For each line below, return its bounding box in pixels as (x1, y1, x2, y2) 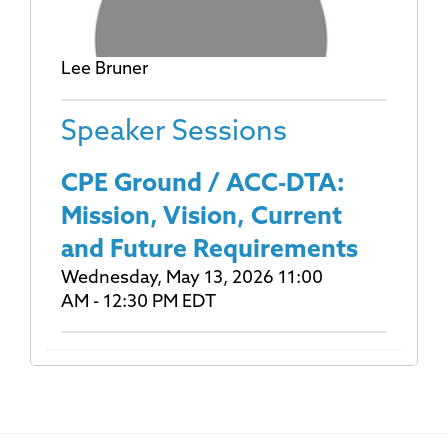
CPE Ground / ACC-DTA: (61, 171, 345, 197)
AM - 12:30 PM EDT (61, 292, 216, 312)
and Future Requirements (61, 237, 358, 263)
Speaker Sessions (61, 118, 287, 147)
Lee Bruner (61, 60, 148, 78)
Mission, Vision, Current (61, 204, 342, 230)
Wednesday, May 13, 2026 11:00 (61, 268, 323, 288)
